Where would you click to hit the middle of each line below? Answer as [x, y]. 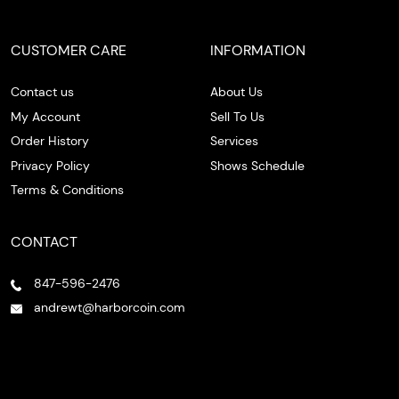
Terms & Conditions [67, 190]
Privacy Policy [50, 165]
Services [234, 141]
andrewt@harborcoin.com [110, 308]
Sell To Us [237, 116]
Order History [50, 141]
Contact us [42, 92]
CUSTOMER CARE [69, 51]
